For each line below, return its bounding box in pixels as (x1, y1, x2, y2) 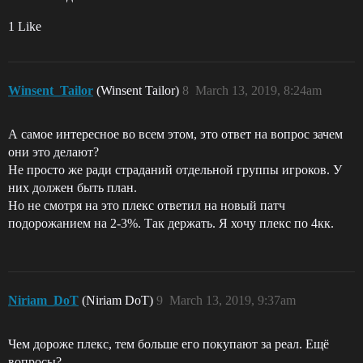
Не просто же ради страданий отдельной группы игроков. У (8, 163, 342, 177)
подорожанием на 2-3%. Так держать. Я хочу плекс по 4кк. (8, 216, 334, 230)
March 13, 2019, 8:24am (195, 83, 322, 97)
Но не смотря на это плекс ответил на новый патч (8, 199, 285, 212)
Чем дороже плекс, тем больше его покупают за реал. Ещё (8, 337, 329, 351)
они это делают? (8, 145, 99, 159)
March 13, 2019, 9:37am (169, 293, 296, 307)
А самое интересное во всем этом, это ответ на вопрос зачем (8, 127, 343, 141)
